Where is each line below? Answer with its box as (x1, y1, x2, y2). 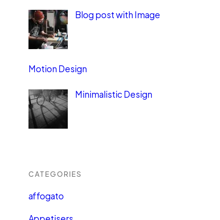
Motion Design (28, 63, 87, 74)
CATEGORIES (28, 169, 82, 178)
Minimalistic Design (75, 89, 152, 100)
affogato (28, 191, 64, 201)
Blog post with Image (75, 9, 160, 20)
